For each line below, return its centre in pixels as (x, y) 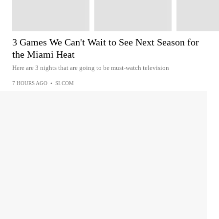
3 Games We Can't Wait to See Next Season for (106, 42)
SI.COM (65, 83)
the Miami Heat (44, 54)
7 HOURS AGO (30, 83)
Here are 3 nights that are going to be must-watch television (91, 68)
